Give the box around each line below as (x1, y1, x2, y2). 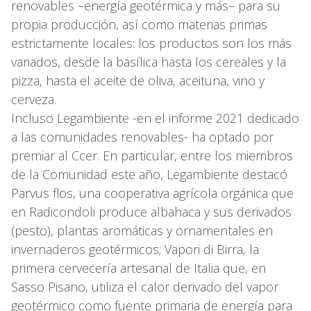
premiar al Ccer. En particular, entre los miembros (11, 146, 293, 164)
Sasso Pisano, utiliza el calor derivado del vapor (11, 278, 278, 295)
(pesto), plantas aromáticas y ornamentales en (11, 221, 273, 239)
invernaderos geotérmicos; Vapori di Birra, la (11, 240, 259, 258)
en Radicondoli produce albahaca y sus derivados (11, 203, 292, 220)
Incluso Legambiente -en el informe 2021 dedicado (11, 109, 299, 126)
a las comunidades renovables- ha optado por (11, 128, 274, 145)
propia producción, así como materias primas (11, 15, 267, 33)
